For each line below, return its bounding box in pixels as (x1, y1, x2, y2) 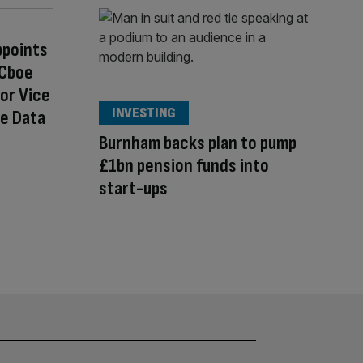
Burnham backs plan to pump (99, 130, 297, 155)
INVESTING (112, 104, 176, 122)
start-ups (99, 176, 168, 200)
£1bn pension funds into (99, 153, 269, 177)
